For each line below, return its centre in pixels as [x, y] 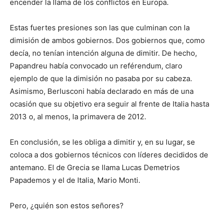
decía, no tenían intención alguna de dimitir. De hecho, [103, 53]
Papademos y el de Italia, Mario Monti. [75, 180]
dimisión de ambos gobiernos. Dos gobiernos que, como [107, 41]
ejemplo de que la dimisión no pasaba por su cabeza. [101, 79]
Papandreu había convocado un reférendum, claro [96, 66]
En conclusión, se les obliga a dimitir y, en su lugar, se [102, 142]
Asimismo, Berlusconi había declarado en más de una [102, 91]
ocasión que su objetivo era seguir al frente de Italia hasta [109, 104]
